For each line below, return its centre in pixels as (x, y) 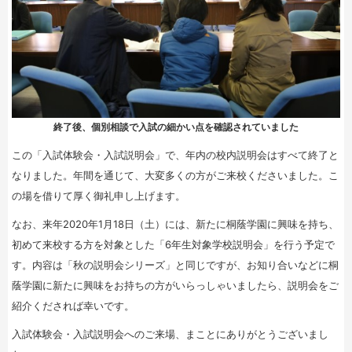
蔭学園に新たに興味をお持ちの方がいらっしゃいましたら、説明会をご (175, 285)
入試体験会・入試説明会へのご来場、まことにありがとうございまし (170, 334)
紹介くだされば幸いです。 (73, 305)
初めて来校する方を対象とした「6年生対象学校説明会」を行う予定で (173, 244)
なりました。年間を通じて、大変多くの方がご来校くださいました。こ (175, 175)
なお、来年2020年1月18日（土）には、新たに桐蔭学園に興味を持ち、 (175, 224)
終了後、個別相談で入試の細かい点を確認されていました (176, 126)
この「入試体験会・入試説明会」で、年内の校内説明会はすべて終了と (175, 154)
